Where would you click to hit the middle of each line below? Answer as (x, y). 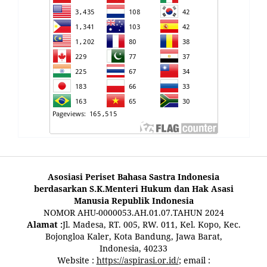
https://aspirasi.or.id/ (137, 260)
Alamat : (44, 224)
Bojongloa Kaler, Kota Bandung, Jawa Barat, (133, 236)
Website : (77, 260)
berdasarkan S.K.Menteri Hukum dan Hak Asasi (133, 188)
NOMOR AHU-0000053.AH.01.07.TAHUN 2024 (133, 212)
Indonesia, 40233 (133, 248)
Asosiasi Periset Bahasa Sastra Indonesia (133, 176)
